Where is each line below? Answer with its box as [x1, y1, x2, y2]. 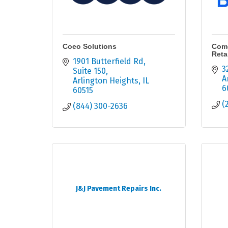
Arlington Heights [73, 76, 138, 86]
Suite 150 [73, 66, 106, 76]
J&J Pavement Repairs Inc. [76, 184, 162, 193]
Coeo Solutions [63, 42, 117, 51]
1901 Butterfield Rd [73, 56, 144, 67]
